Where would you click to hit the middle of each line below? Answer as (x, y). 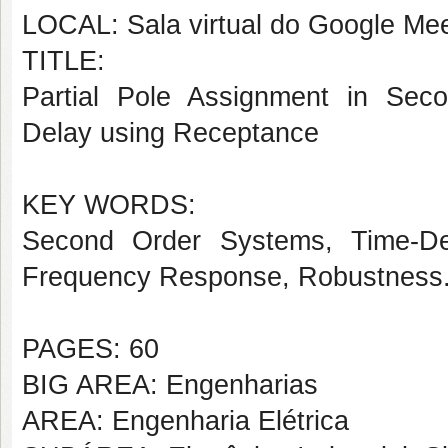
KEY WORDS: (109, 205)
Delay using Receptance (170, 133)
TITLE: (63, 61)
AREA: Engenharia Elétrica (185, 421)
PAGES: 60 (90, 349)
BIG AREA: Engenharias (170, 385)
